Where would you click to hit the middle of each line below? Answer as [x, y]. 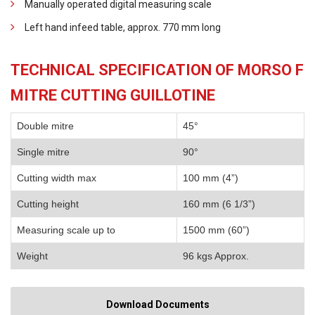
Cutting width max [57, 178]
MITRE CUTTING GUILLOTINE [113, 96]
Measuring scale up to [66, 230]
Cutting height [48, 204]
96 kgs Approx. [216, 256]
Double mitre [45, 126]
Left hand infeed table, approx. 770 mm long [123, 28]
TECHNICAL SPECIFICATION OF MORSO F [157, 70]
